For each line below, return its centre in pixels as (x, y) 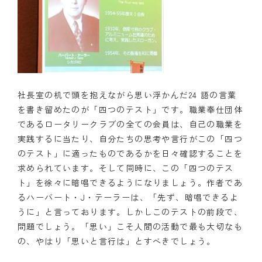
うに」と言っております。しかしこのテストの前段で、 (130, 211)
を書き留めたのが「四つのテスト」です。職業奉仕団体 (130, 109)
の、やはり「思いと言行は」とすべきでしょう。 (117, 241)
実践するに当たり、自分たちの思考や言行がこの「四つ (130, 138)
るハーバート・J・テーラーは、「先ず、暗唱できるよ (128, 197)
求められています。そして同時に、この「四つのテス (126, 168)
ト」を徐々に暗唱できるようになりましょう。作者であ (130, 182)
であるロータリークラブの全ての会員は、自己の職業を (130, 124)
